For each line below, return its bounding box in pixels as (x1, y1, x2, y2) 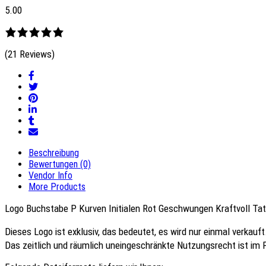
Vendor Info (28, 170, 72, 182)
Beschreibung (28, 147, 79, 159)
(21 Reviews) (5, 48, 55, 61)
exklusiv (68, 226, 98, 238)
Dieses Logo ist (5, 226, 68, 238)
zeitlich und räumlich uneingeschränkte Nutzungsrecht (23, 239, 238, 252)
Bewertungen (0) (28, 159, 91, 170)
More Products (28, 181, 85, 193)
